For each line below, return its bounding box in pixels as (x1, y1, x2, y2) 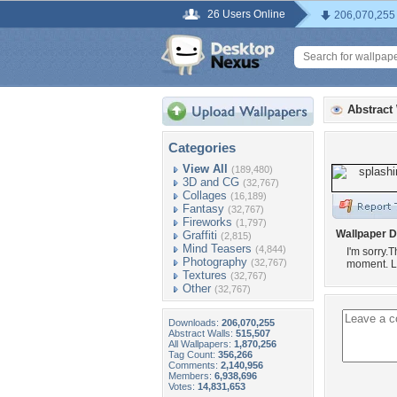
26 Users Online (207, 8, 285, 20)
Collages (183, 189, 227, 202)
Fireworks (183, 215, 232, 229)
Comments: (168, 360, 221, 370)
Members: (168, 370, 214, 381)
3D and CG (183, 175, 239, 189)
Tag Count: (168, 349, 218, 360)
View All (183, 162, 228, 175)
